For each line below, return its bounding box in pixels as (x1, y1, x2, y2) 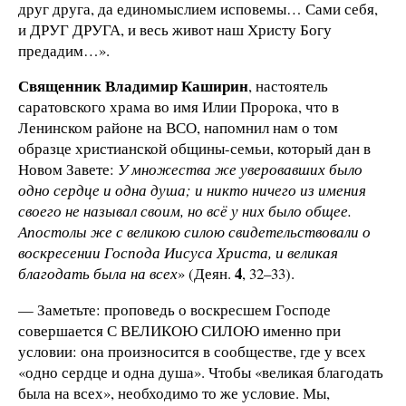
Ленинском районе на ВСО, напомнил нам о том (18, 117, 338, 139)
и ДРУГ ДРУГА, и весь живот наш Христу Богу (18, 18, 332, 40)
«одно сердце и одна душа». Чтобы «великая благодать (18, 362, 383, 383)
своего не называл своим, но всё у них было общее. (18, 200, 352, 222)
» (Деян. (178, 263, 235, 285)
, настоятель (248, 75, 328, 97)
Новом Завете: (18, 159, 118, 180)
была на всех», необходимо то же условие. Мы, (18, 382, 330, 404)
